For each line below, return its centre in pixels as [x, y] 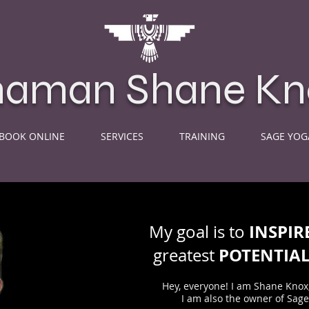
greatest [186, 255]
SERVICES [122, 136]
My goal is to [199, 232]
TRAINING [202, 136]
